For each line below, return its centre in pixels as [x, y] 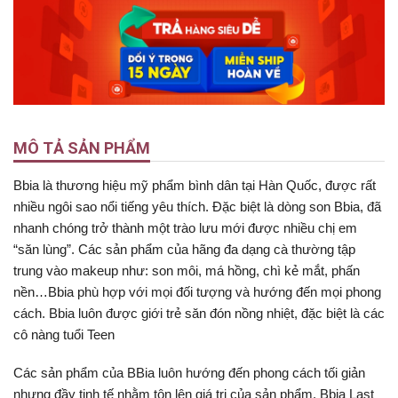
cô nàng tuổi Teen [64, 334]
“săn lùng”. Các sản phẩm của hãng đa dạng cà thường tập [184, 249]
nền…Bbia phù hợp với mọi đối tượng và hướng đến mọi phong [197, 291]
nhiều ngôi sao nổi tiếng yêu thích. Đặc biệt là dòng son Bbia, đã [197, 206]
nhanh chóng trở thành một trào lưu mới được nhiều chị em [185, 227]
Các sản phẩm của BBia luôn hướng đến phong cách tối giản [189, 373]
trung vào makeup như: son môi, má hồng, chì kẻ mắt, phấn [187, 270]
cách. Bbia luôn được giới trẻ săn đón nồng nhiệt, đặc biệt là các [199, 313]
